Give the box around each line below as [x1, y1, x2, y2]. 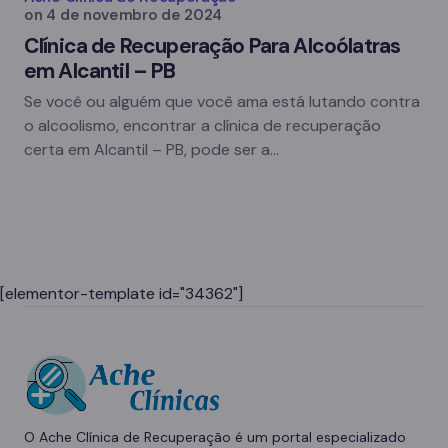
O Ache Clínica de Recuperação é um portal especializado [24, 428, 406, 446]
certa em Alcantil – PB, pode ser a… [24, 139, 279, 160]
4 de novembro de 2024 [46, 5, 223, 25]
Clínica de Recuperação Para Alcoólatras [24, 32, 401, 60]
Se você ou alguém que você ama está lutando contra [24, 91, 420, 112]
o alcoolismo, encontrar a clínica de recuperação [24, 115, 381, 136]
